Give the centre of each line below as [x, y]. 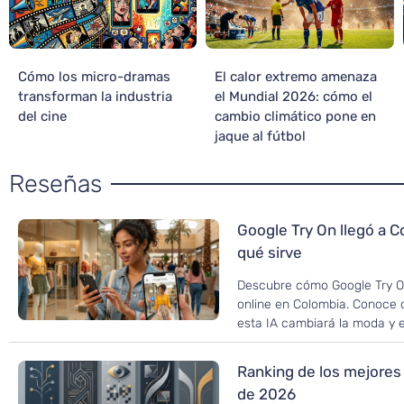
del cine [42, 117]
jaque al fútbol [261, 137]
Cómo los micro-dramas [94, 77]
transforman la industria [95, 97]
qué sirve [270, 253]
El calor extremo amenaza [296, 77]
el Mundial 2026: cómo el [294, 97]
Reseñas [55, 184]
